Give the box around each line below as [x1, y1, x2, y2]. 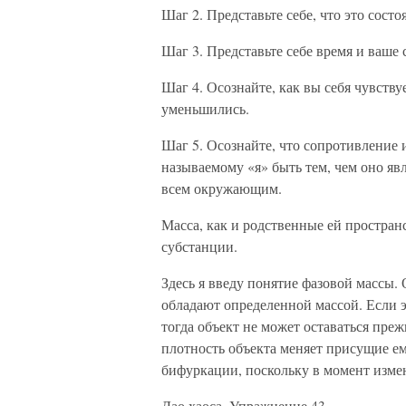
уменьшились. [161, 99, 249, 118]
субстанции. [161, 237, 237, 256]
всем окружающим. [161, 179, 282, 198]
